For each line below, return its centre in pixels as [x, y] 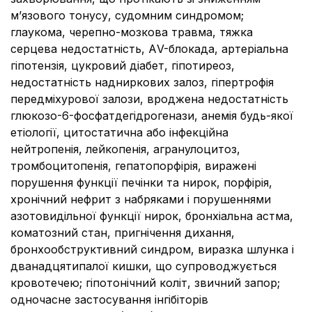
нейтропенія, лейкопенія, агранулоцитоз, [125, 149]
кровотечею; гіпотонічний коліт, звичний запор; [145, 283]
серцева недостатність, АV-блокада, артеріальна [149, 49]
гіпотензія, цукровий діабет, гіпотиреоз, [123, 65]
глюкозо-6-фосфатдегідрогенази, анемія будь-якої [152, 116]
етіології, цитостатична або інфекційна [119, 132]
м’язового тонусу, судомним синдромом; [127, 15]
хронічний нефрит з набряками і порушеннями [141, 199]
